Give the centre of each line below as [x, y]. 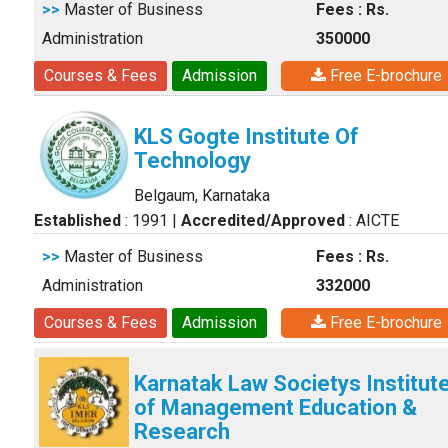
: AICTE [372, 220]
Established [77, 220]
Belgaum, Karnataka [202, 195]
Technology [192, 160]
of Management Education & [275, 407]
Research [182, 431]
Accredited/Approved [263, 220]
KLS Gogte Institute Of [246, 136]
